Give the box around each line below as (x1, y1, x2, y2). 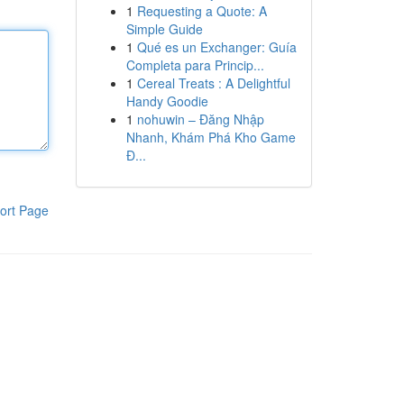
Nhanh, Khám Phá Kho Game (125, 128, 296, 146)
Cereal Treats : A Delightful (136, 74, 290, 92)
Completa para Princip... (125, 56, 264, 74)
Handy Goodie (125, 92, 208, 110)
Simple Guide (125, 20, 203, 38)
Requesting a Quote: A (136, 2, 267, 20)
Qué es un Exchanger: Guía (136, 38, 297, 56)
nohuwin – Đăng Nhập (136, 110, 264, 128)
